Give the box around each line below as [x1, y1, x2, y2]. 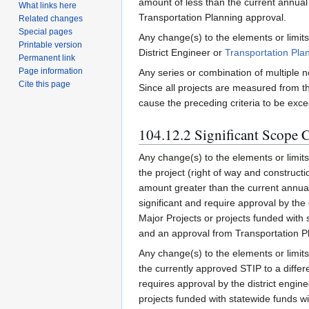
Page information [19, 66, 83, 76]
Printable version [19, 39, 83, 50]
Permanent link [19, 52, 76, 63]
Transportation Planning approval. [139, 12, 286, 23]
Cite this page [19, 79, 71, 89]
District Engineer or [139, 47, 225, 59]
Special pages [19, 26, 73, 37]
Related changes [19, 13, 83, 23]
